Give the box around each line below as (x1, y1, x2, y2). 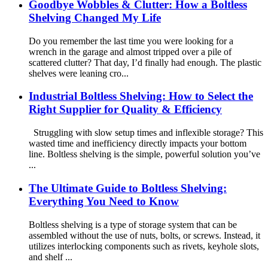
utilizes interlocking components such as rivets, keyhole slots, (29, 240, 259, 251)
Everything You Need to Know (29, 194, 179, 208)
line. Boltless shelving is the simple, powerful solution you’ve (29, 149, 260, 160)
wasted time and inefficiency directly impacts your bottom (29, 138, 246, 149)
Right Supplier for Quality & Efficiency (29, 103, 222, 116)
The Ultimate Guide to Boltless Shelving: (29, 181, 227, 194)
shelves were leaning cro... (29, 68, 129, 78)
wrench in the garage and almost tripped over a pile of (29, 46, 232, 57)
